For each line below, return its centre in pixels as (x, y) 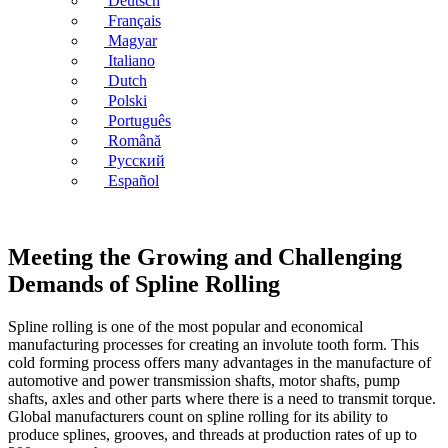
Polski (127, 100)
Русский (136, 160)
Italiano (131, 60)
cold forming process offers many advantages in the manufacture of (219, 362)
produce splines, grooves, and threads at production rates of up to (212, 434)
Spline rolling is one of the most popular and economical (185, 326)
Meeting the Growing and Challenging (205, 256)
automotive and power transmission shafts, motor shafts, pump (204, 380)
